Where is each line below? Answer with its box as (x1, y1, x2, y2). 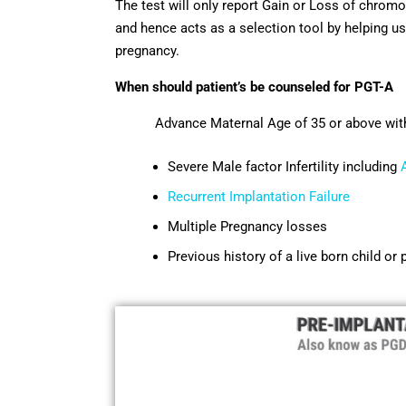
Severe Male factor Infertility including (168, 158, 401, 175)
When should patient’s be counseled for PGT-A (115, 78, 393, 95)
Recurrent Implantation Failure (168, 188, 350, 205)
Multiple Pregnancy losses (168, 217, 327, 235)
